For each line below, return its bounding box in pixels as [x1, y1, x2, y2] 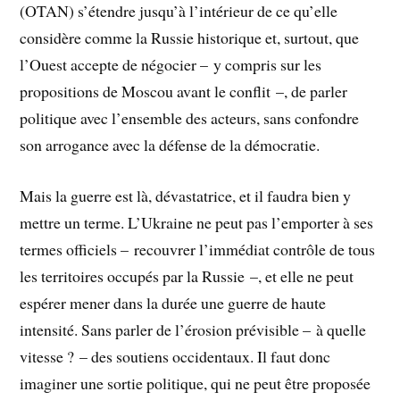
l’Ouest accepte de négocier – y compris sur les [20, 54, 322, 76]
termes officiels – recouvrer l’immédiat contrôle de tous [20, 238, 376, 261]
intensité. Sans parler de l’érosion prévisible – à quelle [20, 319, 367, 341]
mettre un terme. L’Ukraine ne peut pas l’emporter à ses [20, 212, 374, 234]
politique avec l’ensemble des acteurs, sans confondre [20, 107, 360, 129]
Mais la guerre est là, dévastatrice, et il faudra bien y [20, 185, 352, 207]
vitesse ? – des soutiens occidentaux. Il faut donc [20, 346, 331, 368]
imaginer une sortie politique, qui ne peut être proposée [20, 372, 371, 395]
